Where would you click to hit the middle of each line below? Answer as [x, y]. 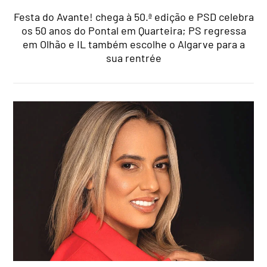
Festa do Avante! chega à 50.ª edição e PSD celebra [133, 16]
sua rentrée [133, 58]
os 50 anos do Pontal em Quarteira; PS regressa [133, 30]
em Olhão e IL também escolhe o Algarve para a [133, 44]
